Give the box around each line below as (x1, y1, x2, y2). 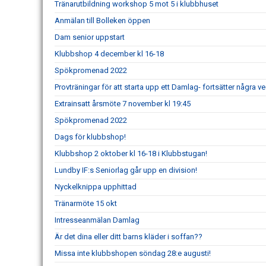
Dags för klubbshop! (55, 132, 126, 142)
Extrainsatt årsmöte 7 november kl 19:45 (55, 99, 191, 109)
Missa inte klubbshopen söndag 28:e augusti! (55, 249, 211, 258)
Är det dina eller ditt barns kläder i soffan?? (55, 232, 202, 242)
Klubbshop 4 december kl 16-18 (55, 49, 164, 59)
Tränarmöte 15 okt (55, 199, 117, 208)
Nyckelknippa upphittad (55, 182, 137, 192)
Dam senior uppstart (55, 33, 125, 42)
